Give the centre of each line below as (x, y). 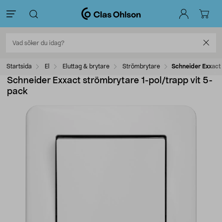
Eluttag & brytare (86, 66)
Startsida (19, 66)
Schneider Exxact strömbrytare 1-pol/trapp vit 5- (110, 81)
